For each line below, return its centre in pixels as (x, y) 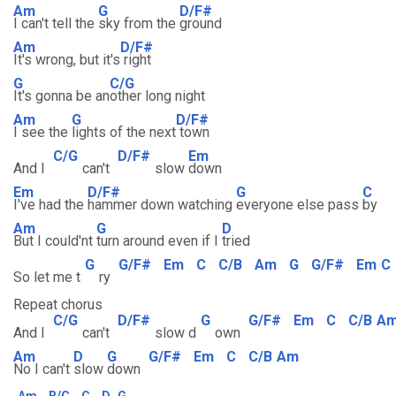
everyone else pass (299, 205)
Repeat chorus (58, 305)
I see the (42, 132)
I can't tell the (56, 23)
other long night (157, 96)
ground (201, 23)
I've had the (50, 205)
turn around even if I (159, 241)
